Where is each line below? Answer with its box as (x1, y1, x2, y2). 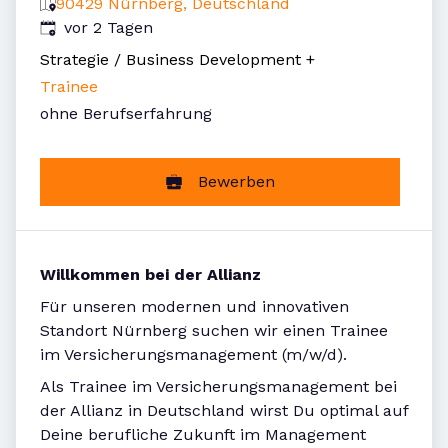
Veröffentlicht (39, 17, 144, 36)
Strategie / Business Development (40, 50, 301, 69)
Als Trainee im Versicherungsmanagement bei (40, 377, 397, 397)
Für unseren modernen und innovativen (40, 297, 349, 317)
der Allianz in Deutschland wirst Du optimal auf (40, 401, 408, 421)
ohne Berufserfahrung (40, 104, 212, 124)
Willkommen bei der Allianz (40, 265, 261, 285)
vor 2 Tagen (64, 18, 153, 37)
